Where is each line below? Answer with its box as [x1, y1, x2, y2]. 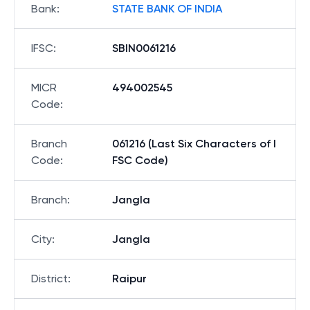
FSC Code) [112, 154, 168, 167]
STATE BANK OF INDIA [112, 2, 222, 15]
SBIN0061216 [112, 42, 176, 55]
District [31, 272, 68, 285]
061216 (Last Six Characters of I [112, 137, 276, 150]
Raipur [112, 272, 147, 285]
